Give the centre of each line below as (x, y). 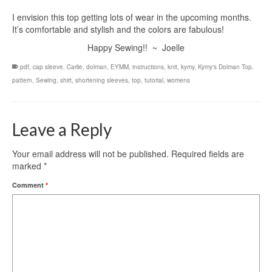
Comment (29, 185)
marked (28, 165)
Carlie (75, 66)
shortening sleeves (102, 80)
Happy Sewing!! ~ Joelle (136, 47)
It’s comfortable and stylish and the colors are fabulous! (118, 29)
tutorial (154, 80)
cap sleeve (48, 66)
